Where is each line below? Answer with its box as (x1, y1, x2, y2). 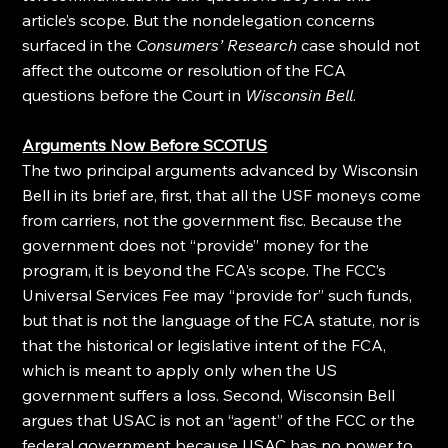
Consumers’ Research (136, 35, 298, 55)
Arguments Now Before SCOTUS (22, 135, 268, 155)
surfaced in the (22, 35, 137, 55)
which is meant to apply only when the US (22, 360, 342, 380)
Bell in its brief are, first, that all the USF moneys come (22, 185, 426, 205)
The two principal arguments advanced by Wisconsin (22, 160, 423, 180)
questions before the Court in (22, 85, 246, 105)
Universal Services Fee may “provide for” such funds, (22, 285, 417, 305)
